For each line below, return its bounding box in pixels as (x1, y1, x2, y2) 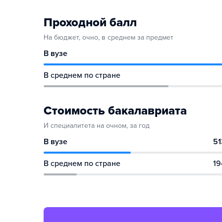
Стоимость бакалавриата (44, 104, 187, 118)
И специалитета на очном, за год (44, 121, 150, 130)
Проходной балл (44, 15, 137, 30)
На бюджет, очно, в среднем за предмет (44, 33, 173, 42)
